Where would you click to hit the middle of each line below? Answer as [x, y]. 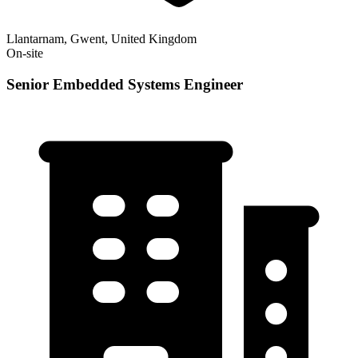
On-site [25, 54]
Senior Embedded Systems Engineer [125, 85]
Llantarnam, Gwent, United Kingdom [101, 39]
